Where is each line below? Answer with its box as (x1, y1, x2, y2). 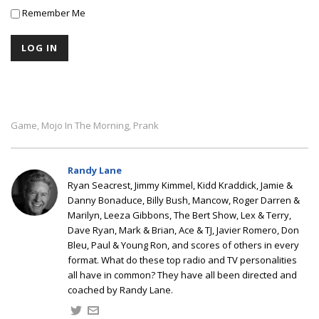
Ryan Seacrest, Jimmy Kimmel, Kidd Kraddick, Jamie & (68, 178, 293, 192)
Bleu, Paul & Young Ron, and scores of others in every (68, 238, 299, 251)
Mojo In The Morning (41, 118, 129, 132)
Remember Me (20, 6, 85, 19)
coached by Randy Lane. (68, 283, 173, 296)
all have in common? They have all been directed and (68, 268, 297, 281)
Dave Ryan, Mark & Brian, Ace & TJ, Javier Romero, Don (68, 223, 299, 236)
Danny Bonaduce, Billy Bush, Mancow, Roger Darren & (68, 193, 300, 206)
